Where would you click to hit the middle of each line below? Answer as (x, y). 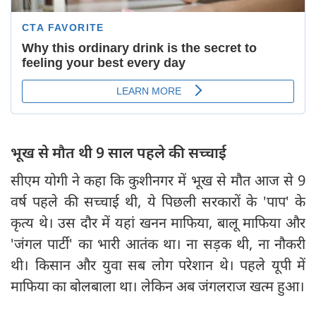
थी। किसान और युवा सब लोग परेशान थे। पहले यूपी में (158, 265)
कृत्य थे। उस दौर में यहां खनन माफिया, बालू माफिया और (158, 223)
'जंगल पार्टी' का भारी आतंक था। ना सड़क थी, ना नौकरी (158, 244)
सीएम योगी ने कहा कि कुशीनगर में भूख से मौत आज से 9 (158, 181)
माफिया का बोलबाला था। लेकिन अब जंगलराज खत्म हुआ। (158, 286)
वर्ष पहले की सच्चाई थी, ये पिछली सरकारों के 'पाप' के (158, 202)
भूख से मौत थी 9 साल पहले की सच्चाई (119, 153)
